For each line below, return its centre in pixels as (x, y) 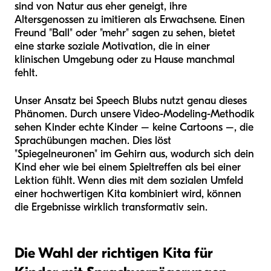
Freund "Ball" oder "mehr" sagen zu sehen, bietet (125, 33)
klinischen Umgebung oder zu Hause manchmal (125, 60)
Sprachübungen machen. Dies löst (93, 141)
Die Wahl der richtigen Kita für (114, 253)
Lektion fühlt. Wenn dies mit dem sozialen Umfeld (129, 181)
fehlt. (26, 73)
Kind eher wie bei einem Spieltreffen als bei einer (128, 168)
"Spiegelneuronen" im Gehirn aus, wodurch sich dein (134, 154)
